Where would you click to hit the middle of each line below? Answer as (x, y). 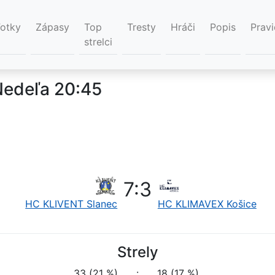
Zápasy (52, 27)
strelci (98, 42)
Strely (137, 252)
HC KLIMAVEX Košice (207, 204)
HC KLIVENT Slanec (72, 204)
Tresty (141, 27)
